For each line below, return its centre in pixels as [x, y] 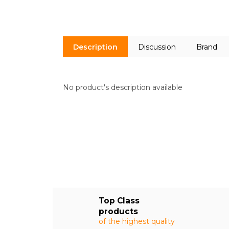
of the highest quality [137, 221]
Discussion [157, 47]
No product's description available [123, 87]
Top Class [119, 200]
